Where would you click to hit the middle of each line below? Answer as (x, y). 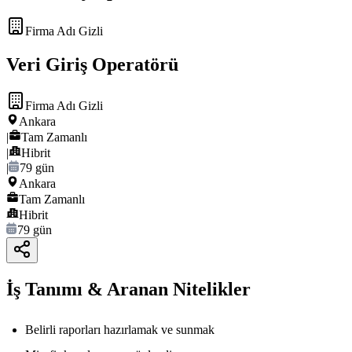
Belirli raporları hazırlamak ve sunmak (120, 330)
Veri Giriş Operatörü (92, 65)
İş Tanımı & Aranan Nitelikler (128, 290)
